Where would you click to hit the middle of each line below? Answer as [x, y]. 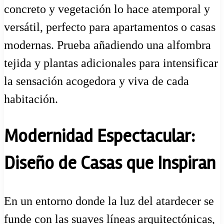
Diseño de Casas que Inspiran [110, 164]
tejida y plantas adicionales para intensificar [111, 63]
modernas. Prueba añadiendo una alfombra [107, 45]
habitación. [31, 99]
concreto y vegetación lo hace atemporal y [107, 9]
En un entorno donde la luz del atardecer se [109, 201]
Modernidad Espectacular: [99, 137]
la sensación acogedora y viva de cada [96, 81]
